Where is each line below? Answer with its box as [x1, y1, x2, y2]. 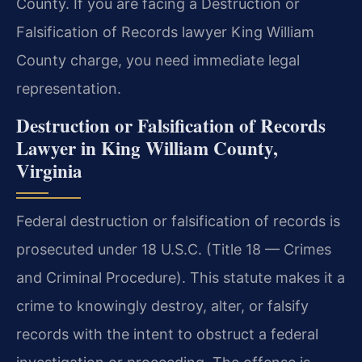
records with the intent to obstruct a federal [16, 326, 318, 343]
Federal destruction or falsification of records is [16, 213, 340, 230]
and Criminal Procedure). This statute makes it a [16, 269, 345, 287]
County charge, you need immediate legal [16, 51, 300, 69]
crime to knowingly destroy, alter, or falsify [16, 297, 309, 315]
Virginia [16, 157, 82, 185]
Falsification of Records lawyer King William [16, 23, 314, 40]
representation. [16, 79, 121, 97]
